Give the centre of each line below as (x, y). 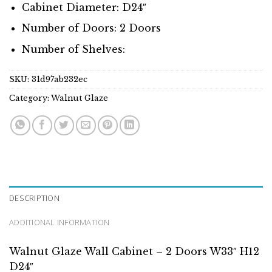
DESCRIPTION (34, 198)
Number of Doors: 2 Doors (91, 28)
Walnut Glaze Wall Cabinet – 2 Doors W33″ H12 (134, 251)
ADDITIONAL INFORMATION (59, 222)
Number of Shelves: (73, 49)
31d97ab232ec (59, 79)
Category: (30, 98)
